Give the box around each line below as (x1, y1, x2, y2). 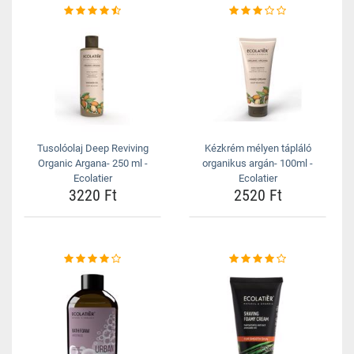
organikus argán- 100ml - (202, 157, 313, 170)
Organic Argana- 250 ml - (37, 157, 148, 170)
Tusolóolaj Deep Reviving (36, 142, 149, 155)
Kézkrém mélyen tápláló (204, 142, 311, 155)
